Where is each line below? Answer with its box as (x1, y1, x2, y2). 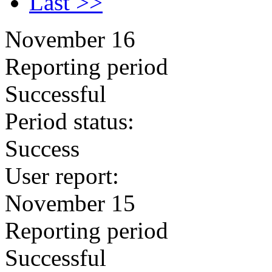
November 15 (5, 190, 135, 216)
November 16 (5, 26, 135, 52)
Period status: (5, 108, 134, 134)
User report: (5, 163, 119, 189)
